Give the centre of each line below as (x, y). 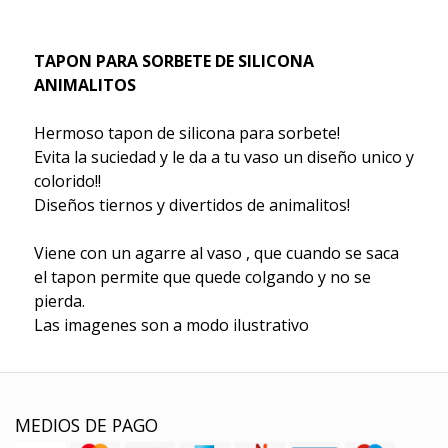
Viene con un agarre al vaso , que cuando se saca (216, 252)
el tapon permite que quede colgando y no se (202, 276)
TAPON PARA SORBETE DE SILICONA (173, 60)
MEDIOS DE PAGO (86, 424)
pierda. (59, 300)
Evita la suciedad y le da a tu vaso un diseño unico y (223, 156)
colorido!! (67, 180)
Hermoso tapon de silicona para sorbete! (186, 132)
